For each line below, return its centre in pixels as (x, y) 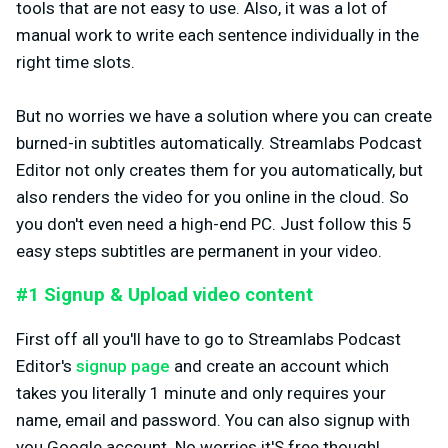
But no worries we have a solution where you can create (224, 116)
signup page (123, 366)
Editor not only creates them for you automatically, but (219, 170)
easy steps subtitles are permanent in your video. (199, 251)
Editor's (46, 366)
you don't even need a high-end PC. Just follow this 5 (214, 224)
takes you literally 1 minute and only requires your (201, 393)
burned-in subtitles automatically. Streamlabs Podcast (219, 143)
